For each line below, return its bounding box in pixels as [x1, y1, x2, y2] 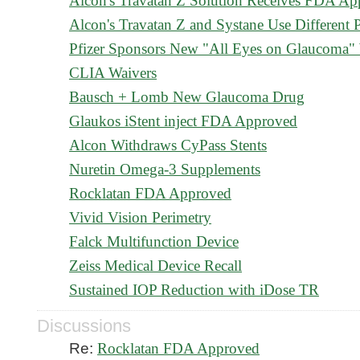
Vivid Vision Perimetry [69, 209, 211, 226]
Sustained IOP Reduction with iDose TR [69, 281, 319, 298]
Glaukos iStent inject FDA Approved [69, 112, 297, 129]
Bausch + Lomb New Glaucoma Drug [69, 88, 305, 105]
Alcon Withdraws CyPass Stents [69, 137, 267, 153]
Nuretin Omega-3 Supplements [69, 161, 260, 178]
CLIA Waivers [69, 64, 157, 81]
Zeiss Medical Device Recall [69, 257, 242, 274]
